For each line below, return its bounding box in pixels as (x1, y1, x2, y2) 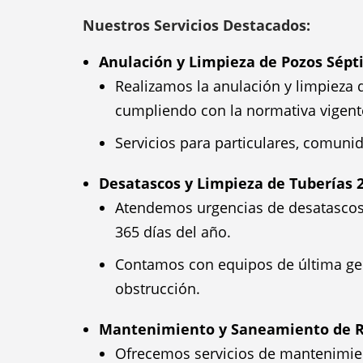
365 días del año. (115, 222, 231, 241)
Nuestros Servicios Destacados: (83, 15, 310, 35)
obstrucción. (115, 279, 200, 298)
